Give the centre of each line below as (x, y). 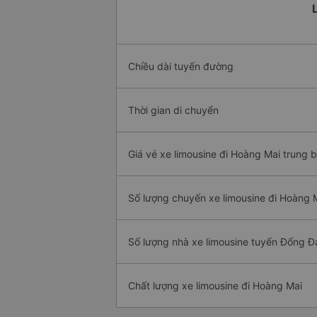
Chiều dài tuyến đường (181, 67)
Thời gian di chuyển (173, 110)
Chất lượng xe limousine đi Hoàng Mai (215, 286)
